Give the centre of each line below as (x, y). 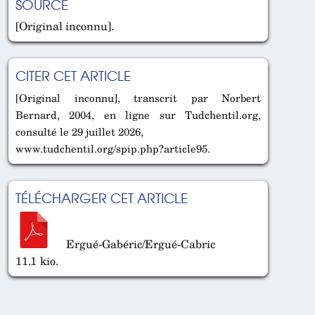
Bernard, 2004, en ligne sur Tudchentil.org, (138, 115)
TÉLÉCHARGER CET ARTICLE (102, 198)
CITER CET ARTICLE (73, 76)
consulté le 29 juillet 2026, (79, 132)
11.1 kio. (37, 261)
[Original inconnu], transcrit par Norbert (138, 98)
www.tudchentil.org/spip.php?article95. (113, 149)
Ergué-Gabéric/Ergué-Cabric (139, 244)
